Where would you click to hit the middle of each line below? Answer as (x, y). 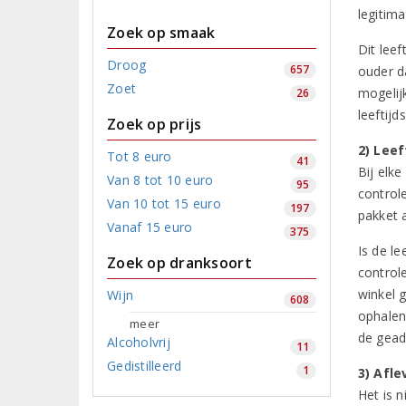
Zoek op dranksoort (179, 262)
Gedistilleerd (145, 365)
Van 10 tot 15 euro (164, 203)
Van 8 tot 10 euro (160, 179)
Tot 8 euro (140, 156)
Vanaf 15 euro (150, 227)
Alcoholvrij (139, 342)
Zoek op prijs (155, 124)
